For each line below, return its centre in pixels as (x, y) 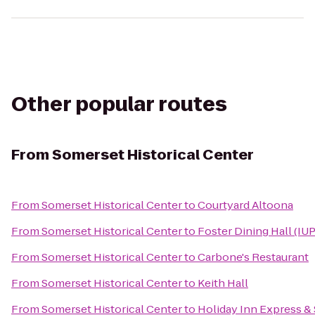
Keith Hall (223, 283)
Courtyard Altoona (245, 205)
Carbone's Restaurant (253, 257)
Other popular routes (119, 104)
